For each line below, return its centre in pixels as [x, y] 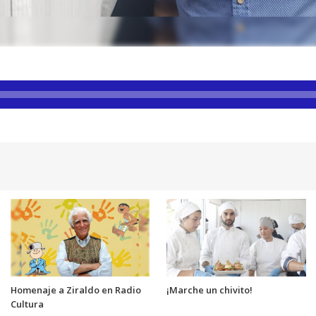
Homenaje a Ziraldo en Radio [75, 290]
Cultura [27, 304]
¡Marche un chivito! [209, 290]
